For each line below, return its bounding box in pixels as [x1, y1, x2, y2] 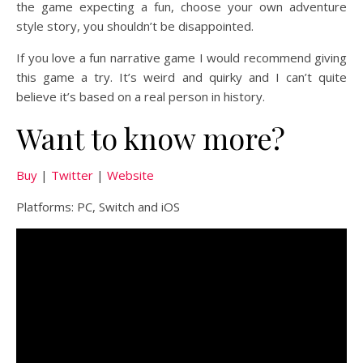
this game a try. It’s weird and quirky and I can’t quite [16, 68, 347, 85]
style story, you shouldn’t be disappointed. [16, 17, 254, 34]
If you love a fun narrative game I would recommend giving [16, 49, 347, 66]
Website [107, 166, 154, 183]
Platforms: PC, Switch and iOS [16, 198, 180, 215]
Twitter [51, 166, 93, 183]
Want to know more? [16, 117, 285, 157]
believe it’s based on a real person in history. [16, 88, 265, 105]
